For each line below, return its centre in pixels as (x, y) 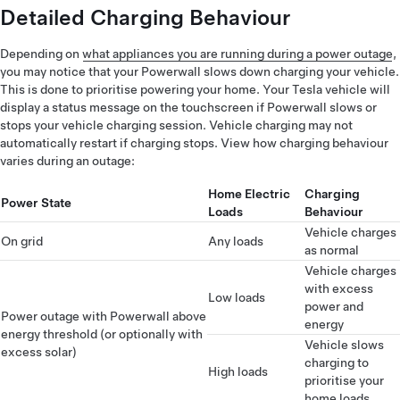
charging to (337, 362)
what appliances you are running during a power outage (237, 54)
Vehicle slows (344, 345)
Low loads (237, 297)
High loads (238, 371)
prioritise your (344, 380)
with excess (339, 288)
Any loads (236, 241)
